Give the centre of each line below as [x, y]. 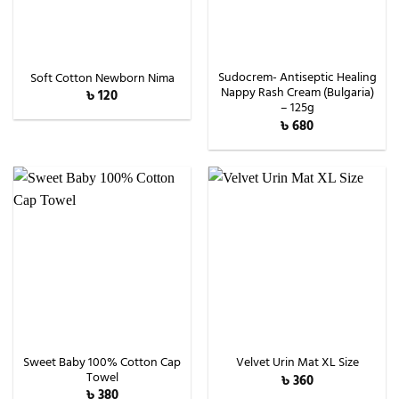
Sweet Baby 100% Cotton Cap [102, 362]
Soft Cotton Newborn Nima [102, 78]
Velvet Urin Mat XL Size [297, 363]
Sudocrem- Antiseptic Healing [297, 78]
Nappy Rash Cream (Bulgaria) [297, 93]
